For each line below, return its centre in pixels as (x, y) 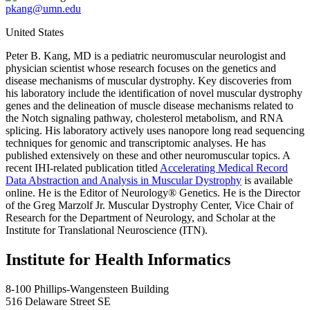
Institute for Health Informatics (118, 260)
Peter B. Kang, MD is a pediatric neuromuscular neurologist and (146, 56)
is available (267, 181)
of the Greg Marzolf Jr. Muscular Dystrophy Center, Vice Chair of (149, 206)
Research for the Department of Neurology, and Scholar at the (140, 218)
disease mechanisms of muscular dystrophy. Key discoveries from (148, 81)
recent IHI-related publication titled (83, 168)
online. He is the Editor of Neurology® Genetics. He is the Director (153, 193)
